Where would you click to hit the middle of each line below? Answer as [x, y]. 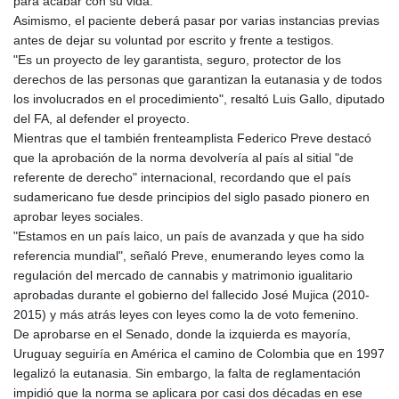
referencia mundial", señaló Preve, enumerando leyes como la [189, 256]
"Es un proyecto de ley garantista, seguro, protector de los [177, 60]
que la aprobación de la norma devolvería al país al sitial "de [183, 158]
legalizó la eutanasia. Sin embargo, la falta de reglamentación [187, 374]
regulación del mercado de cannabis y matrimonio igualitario [183, 276]
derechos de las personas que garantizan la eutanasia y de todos [198, 80]
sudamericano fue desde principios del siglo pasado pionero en [191, 197]
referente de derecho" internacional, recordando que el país [182, 178]
